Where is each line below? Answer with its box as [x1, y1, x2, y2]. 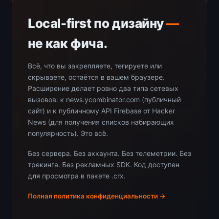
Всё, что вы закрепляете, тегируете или [28, 61, 162, 70]
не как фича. [28, 35, 108, 51]
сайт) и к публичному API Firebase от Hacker [28, 106, 175, 115]
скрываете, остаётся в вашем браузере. [28, 72, 165, 81]
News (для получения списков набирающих [28, 117, 174, 126]
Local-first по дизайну [28, 15, 166, 31]
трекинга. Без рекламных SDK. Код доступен [28, 160, 179, 169]
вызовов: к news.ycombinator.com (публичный [28, 95, 181, 104]
